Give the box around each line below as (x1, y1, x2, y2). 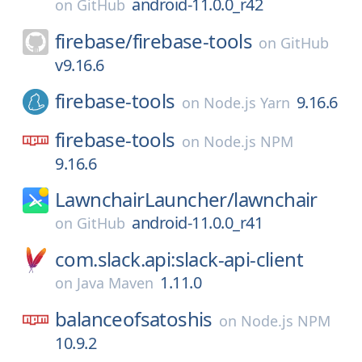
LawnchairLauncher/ (55, 186, 234, 213)
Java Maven (77, 273, 154, 293)
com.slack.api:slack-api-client (55, 246, 303, 272)
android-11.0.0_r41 (132, 212, 263, 234)
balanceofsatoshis (55, 305, 213, 332)
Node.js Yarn (203, 93, 290, 112)
